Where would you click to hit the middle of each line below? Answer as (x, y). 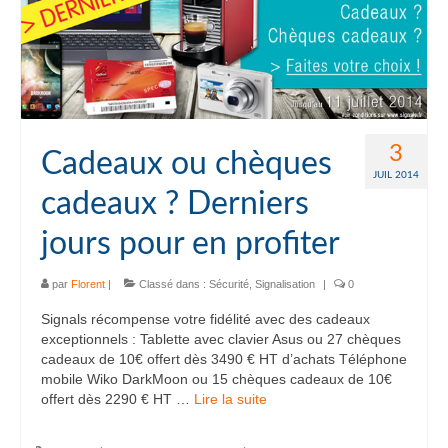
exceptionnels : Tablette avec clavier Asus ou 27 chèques (221, 339)
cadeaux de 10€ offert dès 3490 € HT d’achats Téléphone (224, 359)
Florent (88, 284)
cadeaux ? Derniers (175, 204)
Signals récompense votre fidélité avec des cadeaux (205, 319)
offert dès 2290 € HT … (117, 399)
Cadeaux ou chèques (186, 164)
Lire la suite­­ (230, 399)
